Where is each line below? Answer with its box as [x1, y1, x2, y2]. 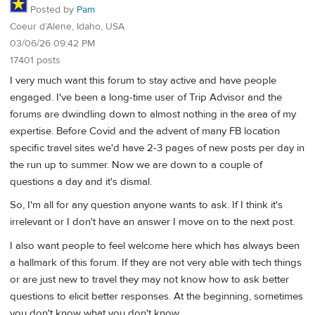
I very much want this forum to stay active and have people [10, 74, 276, 88]
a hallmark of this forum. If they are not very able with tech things [10, 255, 302, 269]
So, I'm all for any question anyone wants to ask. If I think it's [10, 198, 283, 212]
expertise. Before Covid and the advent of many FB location [10, 124, 280, 139]
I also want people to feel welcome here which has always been [10, 238, 300, 252]
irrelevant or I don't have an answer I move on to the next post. [10, 215, 295, 229]
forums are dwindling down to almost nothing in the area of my [10, 108, 296, 122]
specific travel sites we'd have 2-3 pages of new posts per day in [10, 141, 304, 155]
